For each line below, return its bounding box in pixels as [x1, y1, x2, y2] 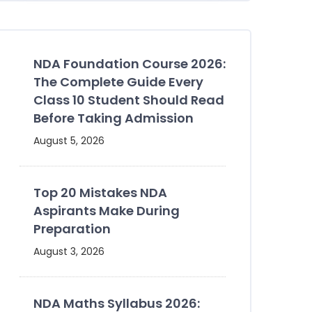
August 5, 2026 [33, 134, 104, 148]
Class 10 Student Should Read [33, 91, 224, 109]
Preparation [33, 220, 111, 237]
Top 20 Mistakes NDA [33, 184, 167, 201]
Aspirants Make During [33, 202, 180, 219]
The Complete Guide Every [33, 73, 203, 91]
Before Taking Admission [33, 109, 194, 127]
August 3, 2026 [33, 244, 104, 258]
